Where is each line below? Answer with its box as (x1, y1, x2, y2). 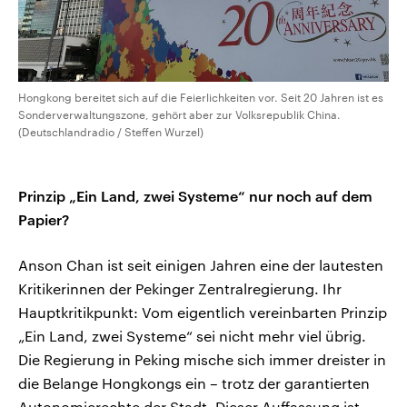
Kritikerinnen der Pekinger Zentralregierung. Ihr (18, 280, 342, 298)
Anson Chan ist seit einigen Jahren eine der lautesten (18, 256, 383, 274)
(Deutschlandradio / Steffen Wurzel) (18, 125, 203, 139)
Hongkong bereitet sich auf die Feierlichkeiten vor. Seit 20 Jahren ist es (18, 91, 383, 104)
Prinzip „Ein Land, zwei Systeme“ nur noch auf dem (18, 187, 372, 205)
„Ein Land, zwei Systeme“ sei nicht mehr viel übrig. (18, 327, 366, 345)
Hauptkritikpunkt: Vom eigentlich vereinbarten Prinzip (18, 303, 387, 322)
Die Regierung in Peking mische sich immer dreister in (18, 351, 386, 369)
